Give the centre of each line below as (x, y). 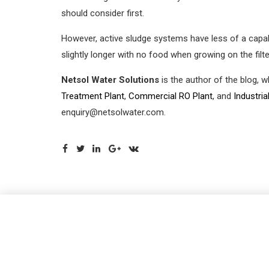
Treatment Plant (93, 96)
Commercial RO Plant (171, 96)
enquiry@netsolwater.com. (113, 112)
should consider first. (103, 13)
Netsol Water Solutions (110, 80)
